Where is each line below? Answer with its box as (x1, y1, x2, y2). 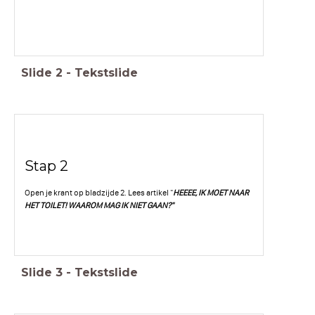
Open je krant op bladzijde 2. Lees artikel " (24, 188, 173, 198)
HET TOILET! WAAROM (24, 200, 103, 211)
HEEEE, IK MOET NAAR (172, 188, 249, 198)
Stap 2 (24, 157, 68, 174)
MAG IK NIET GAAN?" (103, 200, 174, 211)
